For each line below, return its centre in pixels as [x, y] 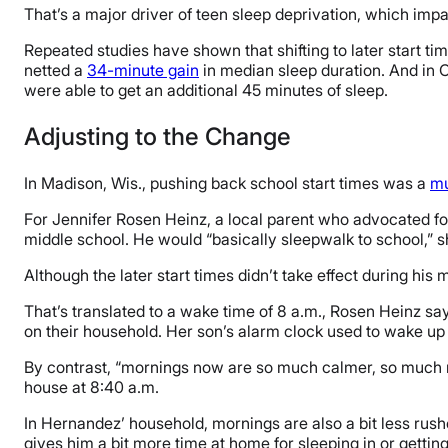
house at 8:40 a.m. [91, 386]
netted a [55, 69]
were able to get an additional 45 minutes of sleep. [206, 89]
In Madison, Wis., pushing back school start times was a [227, 182]
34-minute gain [143, 69]
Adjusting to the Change [157, 136]
